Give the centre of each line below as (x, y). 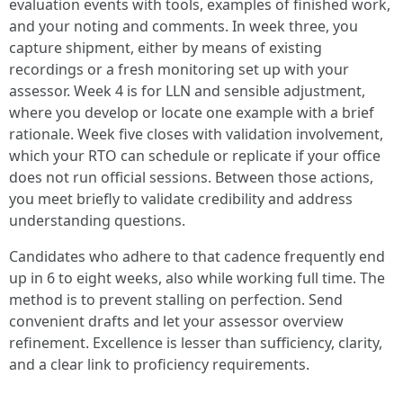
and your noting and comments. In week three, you (184, 27)
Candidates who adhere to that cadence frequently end (197, 257)
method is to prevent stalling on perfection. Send (176, 300)
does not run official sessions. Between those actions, (191, 178)
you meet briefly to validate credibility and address (181, 199)
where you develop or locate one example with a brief (192, 113)
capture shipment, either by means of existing (166, 48)
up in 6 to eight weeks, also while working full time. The (197, 278)
